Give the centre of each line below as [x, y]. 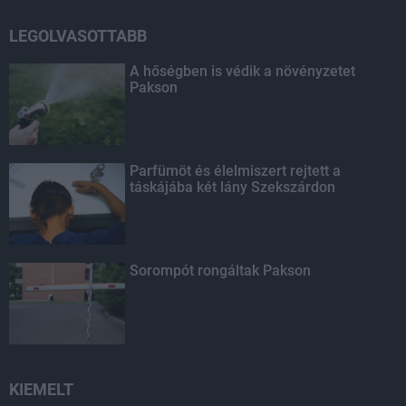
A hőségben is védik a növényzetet [243, 71]
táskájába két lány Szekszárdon [233, 187]
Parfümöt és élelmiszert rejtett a [236, 171]
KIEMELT [41, 389]
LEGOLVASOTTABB [78, 36]
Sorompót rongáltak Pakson [221, 271]
